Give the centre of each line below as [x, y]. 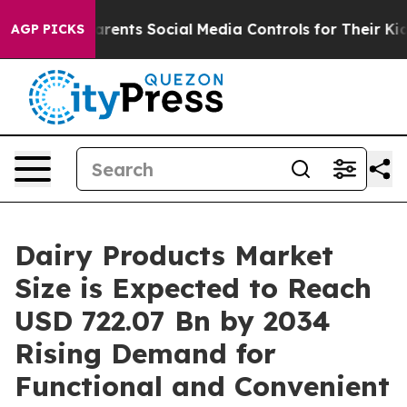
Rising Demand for [145, 353]
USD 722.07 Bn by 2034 [173, 321]
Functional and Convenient [202, 386]
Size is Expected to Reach [193, 288]
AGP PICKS [48, 29]
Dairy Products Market [174, 255]
